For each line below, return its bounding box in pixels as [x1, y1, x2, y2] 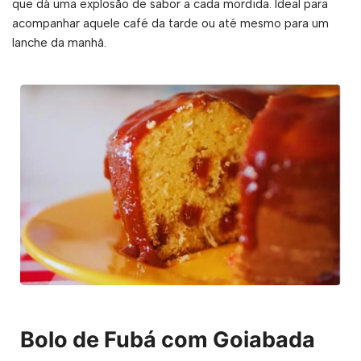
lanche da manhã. [12, 35, 106, 50]
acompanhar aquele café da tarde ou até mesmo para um [12, 16, 329, 31]
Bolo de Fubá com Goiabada [20, 326, 315, 353]
